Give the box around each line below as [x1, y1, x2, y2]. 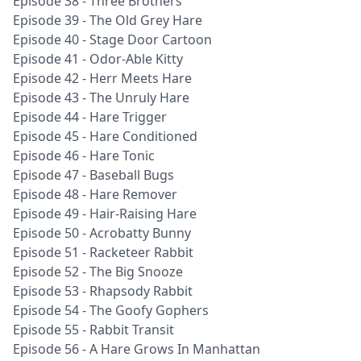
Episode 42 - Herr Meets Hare [13, 69, 192, 87]
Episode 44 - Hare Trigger [13, 108, 167, 126]
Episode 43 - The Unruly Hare [13, 89, 189, 106]
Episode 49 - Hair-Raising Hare [13, 205, 197, 222]
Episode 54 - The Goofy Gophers [13, 301, 209, 319]
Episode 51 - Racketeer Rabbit [13, 243, 193, 261]
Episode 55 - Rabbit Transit [13, 321, 174, 338]
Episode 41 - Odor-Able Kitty [13, 50, 183, 68]
